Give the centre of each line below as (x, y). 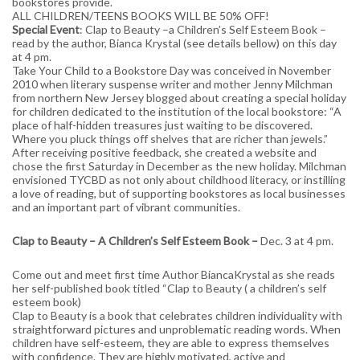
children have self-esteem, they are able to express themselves (171, 342)
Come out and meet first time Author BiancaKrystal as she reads (174, 274)
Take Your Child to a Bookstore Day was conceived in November (172, 70)
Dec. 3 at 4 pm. (297, 240)
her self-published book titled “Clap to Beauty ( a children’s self (169, 288)
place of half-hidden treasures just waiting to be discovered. (162, 125)
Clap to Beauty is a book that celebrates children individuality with (177, 315)
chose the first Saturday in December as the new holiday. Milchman (179, 166)
